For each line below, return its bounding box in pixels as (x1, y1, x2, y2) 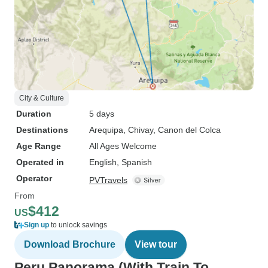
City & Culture (19, 94, 64, 102)
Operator (16, 173, 52, 183)
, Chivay (123, 125, 153, 135)
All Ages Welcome (89, 141, 157, 151)
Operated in (16, 157, 64, 167)
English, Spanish (89, 157, 152, 167)
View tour (135, 239, 177, 249)
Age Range (16, 141, 61, 151)
